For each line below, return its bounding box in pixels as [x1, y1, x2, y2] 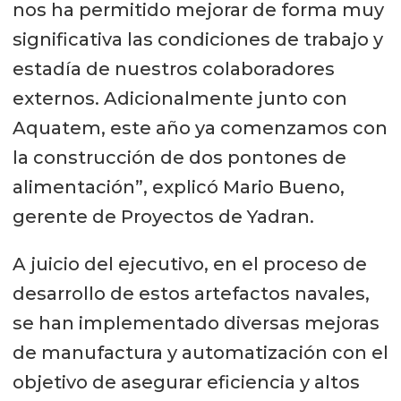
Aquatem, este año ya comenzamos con [12, 117, 388, 140]
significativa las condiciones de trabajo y [12, 29, 383, 51]
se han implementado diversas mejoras [12, 312, 380, 335]
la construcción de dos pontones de [12, 147, 346, 169]
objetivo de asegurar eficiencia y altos [12, 371, 360, 394]
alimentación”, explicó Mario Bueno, [12, 176, 345, 199]
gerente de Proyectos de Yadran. [12, 206, 314, 228]
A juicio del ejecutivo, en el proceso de [12, 253, 367, 276]
